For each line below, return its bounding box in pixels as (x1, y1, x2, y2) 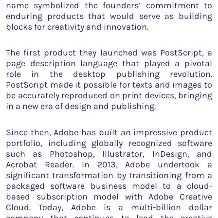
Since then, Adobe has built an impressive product (6, 127, 212, 138)
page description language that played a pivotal (6, 58, 212, 69)
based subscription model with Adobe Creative (6, 191, 212, 202)
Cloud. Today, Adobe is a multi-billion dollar (6, 201, 212, 213)
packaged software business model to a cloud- (6, 180, 212, 191)
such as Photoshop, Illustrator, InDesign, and (6, 148, 212, 159)
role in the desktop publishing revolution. (6, 69, 212, 80)
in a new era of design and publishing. (6, 101, 156, 112)
